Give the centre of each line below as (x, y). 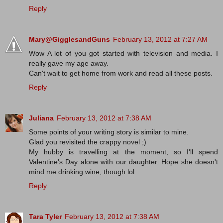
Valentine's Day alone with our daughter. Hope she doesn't (123, 162)
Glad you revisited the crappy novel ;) (88, 142)
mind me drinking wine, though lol (82, 171)
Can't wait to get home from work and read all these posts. (121, 73)
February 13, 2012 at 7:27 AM (160, 39)
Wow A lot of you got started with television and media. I (123, 53)
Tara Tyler (45, 216)
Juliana (41, 118)
